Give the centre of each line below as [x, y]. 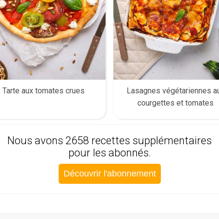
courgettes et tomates [175, 103]
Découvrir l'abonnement [109, 173]
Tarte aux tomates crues [44, 90]
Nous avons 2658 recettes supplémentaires [109, 140]
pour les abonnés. [109, 153]
